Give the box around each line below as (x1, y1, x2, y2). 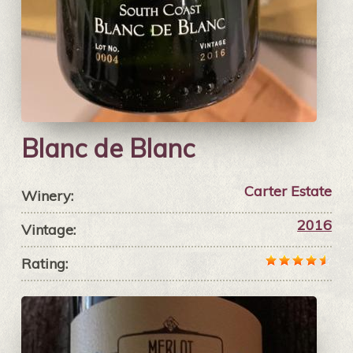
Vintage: (20, 221, 76, 240)
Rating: (20, 255, 68, 273)
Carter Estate (244, 182, 333, 201)
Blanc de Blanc (20, 132, 195, 165)
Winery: (20, 187, 73, 206)
